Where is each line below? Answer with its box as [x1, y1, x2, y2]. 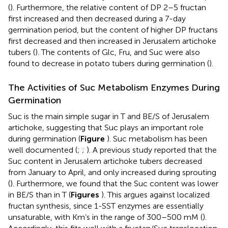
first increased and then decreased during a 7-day [8, 13, 186, 23]
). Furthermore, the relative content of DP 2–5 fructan [10, 2, 206, 12]
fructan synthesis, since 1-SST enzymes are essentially [8, 201, 204, 211]
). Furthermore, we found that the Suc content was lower [10, 178, 218, 188]
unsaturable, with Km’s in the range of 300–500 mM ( [8, 212, 203, 222]
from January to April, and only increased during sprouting [8, 167, 216, 177]
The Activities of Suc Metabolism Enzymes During [8, 81, 220, 93]
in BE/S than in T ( [8, 189, 71, 199]
